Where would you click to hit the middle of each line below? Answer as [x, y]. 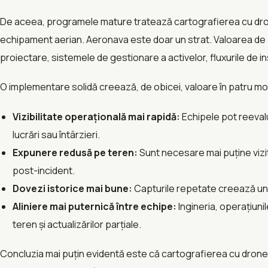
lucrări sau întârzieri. [56, 134]
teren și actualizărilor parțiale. [77, 224]
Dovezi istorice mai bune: [72, 188]
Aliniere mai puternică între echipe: [94, 206]
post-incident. [43, 170]
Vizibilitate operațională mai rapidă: [96, 116]
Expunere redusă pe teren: [75, 152]
